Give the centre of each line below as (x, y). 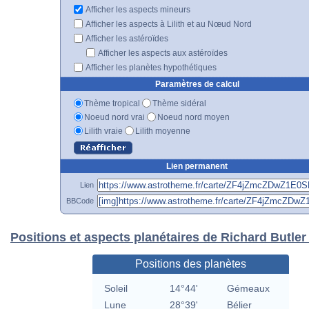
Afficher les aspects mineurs (137, 9)
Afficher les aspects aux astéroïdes (162, 53)
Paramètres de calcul (197, 84)
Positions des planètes (190, 264)
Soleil (116, 289)
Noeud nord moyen (193, 117)
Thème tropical (112, 103)
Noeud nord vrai (114, 117)
